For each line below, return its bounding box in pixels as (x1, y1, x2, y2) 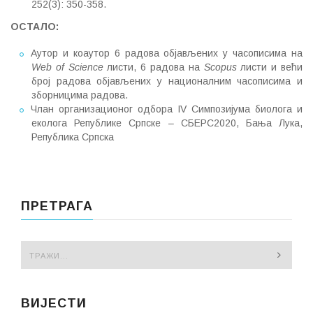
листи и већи (236, 61, 303, 73)
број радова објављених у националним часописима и (31, 75, 303, 87)
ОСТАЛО (10, 20, 56, 32)
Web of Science (31, 61, 103, 73)
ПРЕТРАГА (21, 198, 93, 213)
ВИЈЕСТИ (21, 296, 87, 310)
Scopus (203, 61, 237, 73)
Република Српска (31, 131, 114, 143)
